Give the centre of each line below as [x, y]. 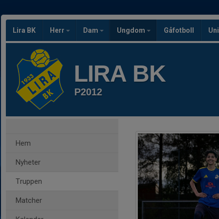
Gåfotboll [179, 30]
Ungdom [132, 30]
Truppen [29, 181]
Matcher [29, 200]
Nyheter [28, 162]
